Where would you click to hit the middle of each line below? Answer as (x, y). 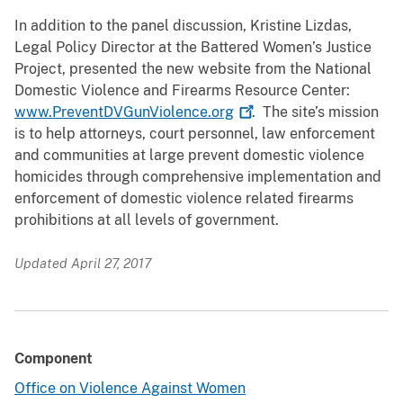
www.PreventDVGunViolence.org (124, 112)
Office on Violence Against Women (130, 389)
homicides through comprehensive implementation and (198, 177)
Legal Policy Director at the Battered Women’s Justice (193, 48)
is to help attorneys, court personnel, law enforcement (195, 134)
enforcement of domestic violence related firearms (184, 199)
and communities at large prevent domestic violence (189, 156)
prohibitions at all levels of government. (148, 220)
